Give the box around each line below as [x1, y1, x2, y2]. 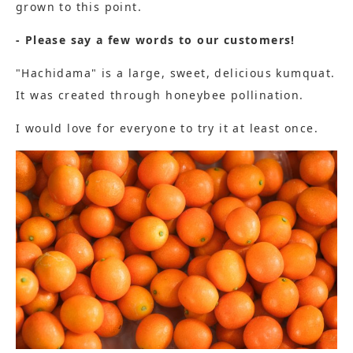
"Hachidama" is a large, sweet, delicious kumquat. [16, 65, 336, 81]
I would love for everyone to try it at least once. [16, 121, 319, 136]
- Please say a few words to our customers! [16, 32, 295, 48]
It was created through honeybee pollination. [16, 87, 304, 103]
